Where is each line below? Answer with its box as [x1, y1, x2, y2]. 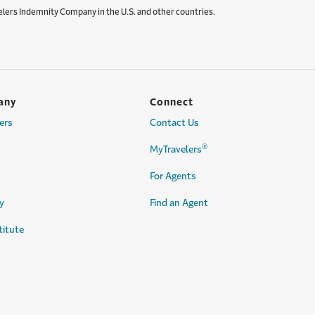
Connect [150, 97, 193, 107]
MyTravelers [150, 145, 202, 154]
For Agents [150, 172, 196, 181]
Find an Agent [150, 198, 208, 207]
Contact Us [150, 118, 199, 127]
